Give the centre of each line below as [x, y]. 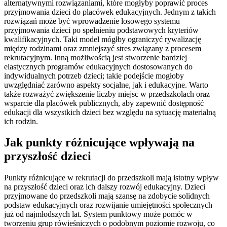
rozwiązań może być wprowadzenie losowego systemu [92, 21]
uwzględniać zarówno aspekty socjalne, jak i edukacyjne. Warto [106, 85]
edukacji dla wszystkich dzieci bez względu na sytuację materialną [110, 112]
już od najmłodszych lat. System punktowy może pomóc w [98, 214]
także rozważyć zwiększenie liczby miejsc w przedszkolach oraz [107, 94]
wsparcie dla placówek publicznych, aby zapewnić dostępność [104, 103]
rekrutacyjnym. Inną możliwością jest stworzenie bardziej [96, 57]
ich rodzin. [21, 121]
